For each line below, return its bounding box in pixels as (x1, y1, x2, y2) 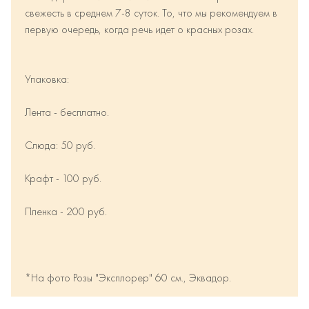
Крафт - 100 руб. (25, 172, 101, 186)
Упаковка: (25, 73, 69, 86)
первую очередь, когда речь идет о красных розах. (25, 23, 254, 37)
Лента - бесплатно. (25, 106, 109, 119)
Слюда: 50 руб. (25, 139, 95, 152)
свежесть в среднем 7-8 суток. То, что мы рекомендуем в (25, 7, 277, 20)
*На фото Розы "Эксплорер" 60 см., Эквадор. (25, 272, 231, 285)
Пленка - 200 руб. (25, 206, 107, 219)
